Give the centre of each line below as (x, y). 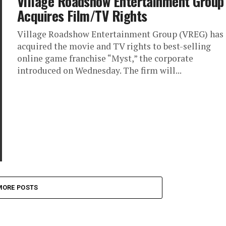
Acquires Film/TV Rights (82, 16)
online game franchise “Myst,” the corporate (105, 58)
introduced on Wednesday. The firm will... (99, 70)
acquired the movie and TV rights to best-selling (114, 46)
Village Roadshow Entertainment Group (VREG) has (120, 34)
